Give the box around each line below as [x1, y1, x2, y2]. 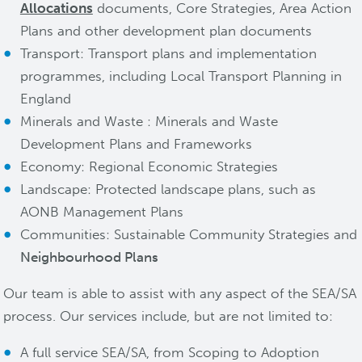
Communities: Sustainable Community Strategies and [19, 226, 357, 243]
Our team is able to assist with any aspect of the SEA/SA [3, 285, 357, 302]
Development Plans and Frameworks [19, 136, 252, 153]
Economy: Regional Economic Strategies [19, 158, 278, 175]
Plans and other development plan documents [19, 23, 312, 40]
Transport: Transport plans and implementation [19, 45, 317, 62]
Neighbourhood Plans [19, 249, 158, 266]
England [19, 90, 71, 107]
